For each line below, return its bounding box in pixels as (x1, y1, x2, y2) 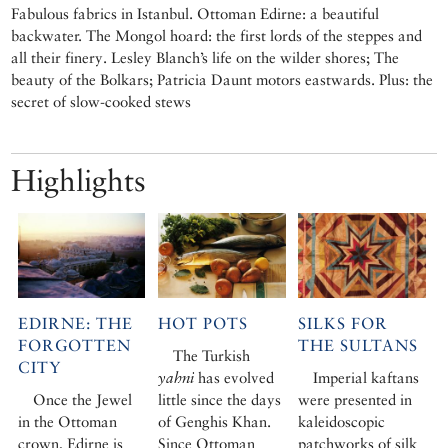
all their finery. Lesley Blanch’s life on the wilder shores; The (11, 48, 400, 66)
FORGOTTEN (17, 335, 131, 355)
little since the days (158, 390, 281, 408)
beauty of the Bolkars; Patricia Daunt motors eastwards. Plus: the (11, 70, 434, 88)
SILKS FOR (298, 313, 389, 333)
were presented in (298, 390, 413, 408)
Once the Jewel (32, 390, 132, 408)
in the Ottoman (17, 412, 117, 430)
